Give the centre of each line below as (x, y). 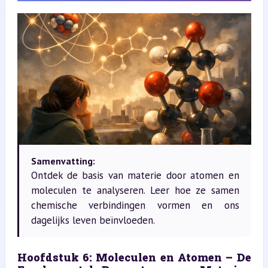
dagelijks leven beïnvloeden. (93, 220)
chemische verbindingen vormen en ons (135, 205)
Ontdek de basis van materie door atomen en (135, 175)
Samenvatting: (63, 161)
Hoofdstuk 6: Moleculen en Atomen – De (134, 257)
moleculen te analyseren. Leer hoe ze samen (135, 190)
